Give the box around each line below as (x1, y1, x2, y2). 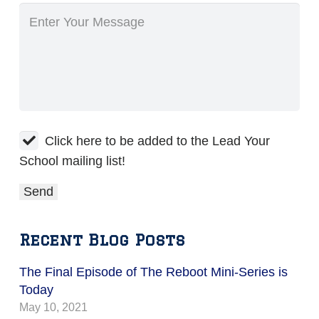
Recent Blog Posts (19, 230, 185, 249)
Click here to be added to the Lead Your (45, 133, 270, 148)
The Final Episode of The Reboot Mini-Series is (19, 264, 288, 279)
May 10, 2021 (19, 300, 88, 313)
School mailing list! (19, 153, 125, 168)
